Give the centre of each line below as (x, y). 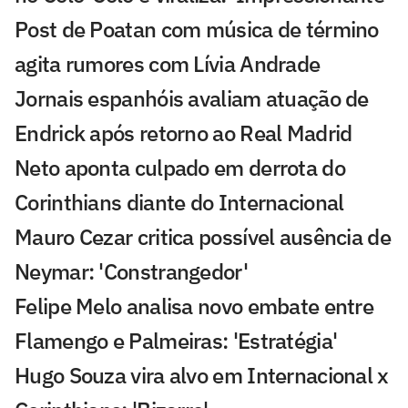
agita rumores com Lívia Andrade (168, 64)
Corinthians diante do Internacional (179, 203)
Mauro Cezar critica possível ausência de (203, 237)
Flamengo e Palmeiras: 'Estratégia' (176, 341)
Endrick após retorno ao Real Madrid (184, 133)
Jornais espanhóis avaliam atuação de (192, 99)
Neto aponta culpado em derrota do (180, 168)
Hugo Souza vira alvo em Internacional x (202, 376)
